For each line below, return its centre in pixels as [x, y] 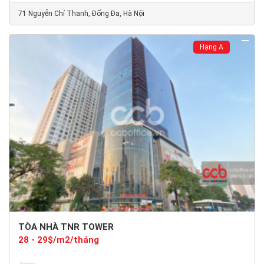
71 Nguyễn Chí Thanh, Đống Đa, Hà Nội [81, 14]
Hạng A [212, 47]
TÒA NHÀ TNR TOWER [66, 227]
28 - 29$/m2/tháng [59, 240]
